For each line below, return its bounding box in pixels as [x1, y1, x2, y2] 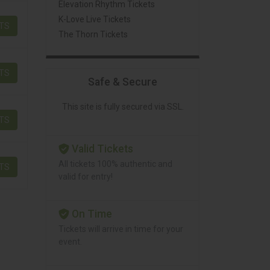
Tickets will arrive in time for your [58, 224, 183, 234]
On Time [69, 208, 112, 221]
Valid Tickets [69, 143, 133, 155]
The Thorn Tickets [58, 30, 128, 39]
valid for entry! [58, 172, 113, 182]
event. [58, 237, 82, 247]
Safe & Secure [88, 76, 157, 89]
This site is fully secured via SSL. [61, 102, 184, 112]
